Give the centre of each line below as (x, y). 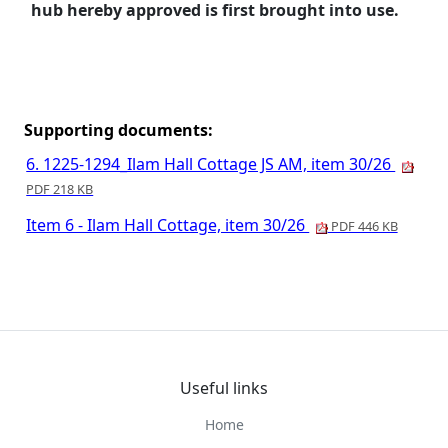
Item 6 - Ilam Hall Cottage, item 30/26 (168, 225)
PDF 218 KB (60, 189)
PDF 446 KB (362, 226)
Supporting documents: (119, 130)
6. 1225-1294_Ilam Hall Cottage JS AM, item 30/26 (211, 164)
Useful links (224, 388)
